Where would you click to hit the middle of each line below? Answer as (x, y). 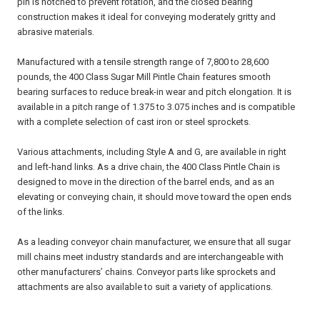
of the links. (41, 212)
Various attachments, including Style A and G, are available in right (152, 152)
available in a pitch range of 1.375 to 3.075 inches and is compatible (156, 107)
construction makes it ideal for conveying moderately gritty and (147, 17)
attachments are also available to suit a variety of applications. (145, 287)
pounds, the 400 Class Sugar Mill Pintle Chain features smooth (144, 77)
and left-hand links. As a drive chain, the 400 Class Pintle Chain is (149, 167)
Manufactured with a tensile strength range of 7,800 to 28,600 (143, 62)
